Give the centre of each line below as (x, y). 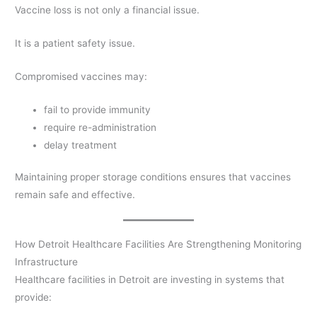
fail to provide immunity (98, 109)
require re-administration (100, 127)
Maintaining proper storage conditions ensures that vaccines (153, 177)
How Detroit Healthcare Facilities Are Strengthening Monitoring (158, 244)
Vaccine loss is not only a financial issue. (108, 10)
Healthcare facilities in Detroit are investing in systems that (150, 280)
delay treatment (81, 145)
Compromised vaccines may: (81, 77)
